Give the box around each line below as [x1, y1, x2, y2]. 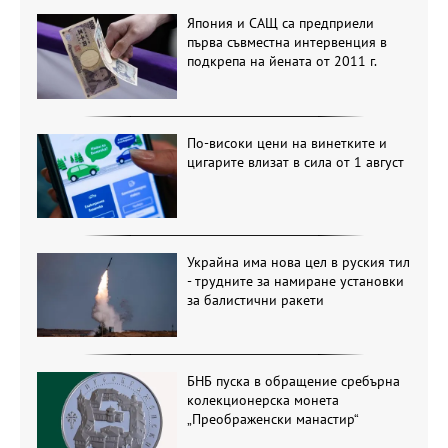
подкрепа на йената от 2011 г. [186, 52, 377, 71]
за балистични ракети [186, 290, 324, 309]
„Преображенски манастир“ [186, 410, 359, 429]
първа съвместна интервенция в [186, 33, 387, 52]
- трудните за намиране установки [186, 271, 404, 290]
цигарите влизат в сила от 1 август [186, 152, 404, 171]
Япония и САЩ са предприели [186, 14, 374, 33]
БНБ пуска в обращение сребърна [186, 372, 400, 391]
